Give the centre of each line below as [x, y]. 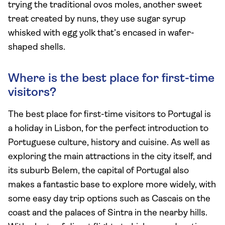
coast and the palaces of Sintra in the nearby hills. [108, 213]
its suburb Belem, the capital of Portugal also [98, 171]
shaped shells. [37, 47]
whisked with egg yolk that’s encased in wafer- [101, 33]
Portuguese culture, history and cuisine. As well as [109, 143]
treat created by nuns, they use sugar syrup [97, 19]
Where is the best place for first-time [111, 79]
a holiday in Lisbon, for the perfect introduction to [108, 129]
